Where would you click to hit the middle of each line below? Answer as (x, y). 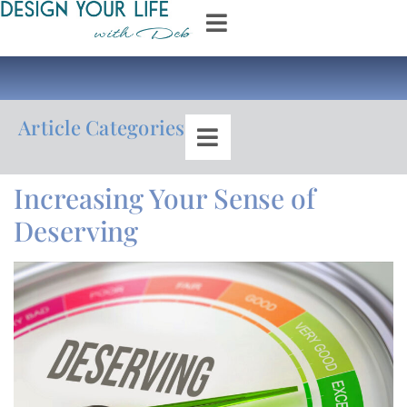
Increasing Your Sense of (165, 199)
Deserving (76, 231)
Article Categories (102, 128)
